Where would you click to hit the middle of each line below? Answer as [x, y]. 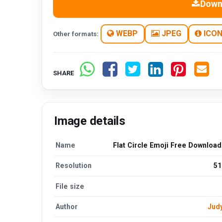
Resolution [74, 166]
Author [67, 206]
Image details [90, 121]
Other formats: [76, 34]
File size [70, 186]
